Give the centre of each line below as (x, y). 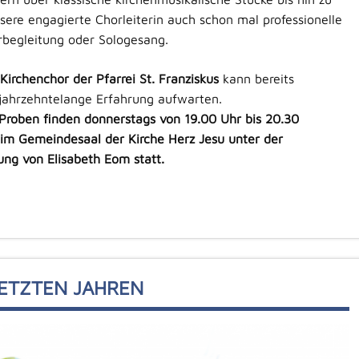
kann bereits (258, 78)
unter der (255, 138)
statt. (147, 158)
